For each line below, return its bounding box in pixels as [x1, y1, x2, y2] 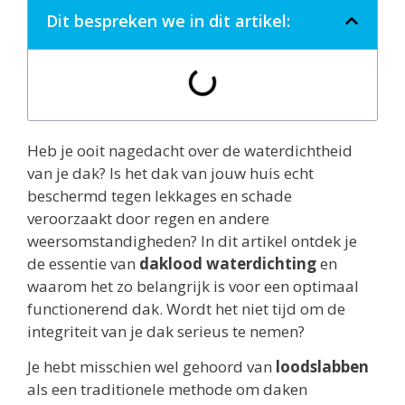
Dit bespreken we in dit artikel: [46, 9, 290, 32]
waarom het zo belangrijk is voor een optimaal [27, 275, 359, 297]
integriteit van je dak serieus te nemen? [27, 320, 305, 342]
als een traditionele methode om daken [27, 379, 307, 400]
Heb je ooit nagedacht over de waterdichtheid [27, 139, 353, 161]
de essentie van [27, 252, 139, 274]
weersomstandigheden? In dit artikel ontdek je [27, 230, 357, 251]
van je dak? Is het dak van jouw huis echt [27, 162, 314, 184]
